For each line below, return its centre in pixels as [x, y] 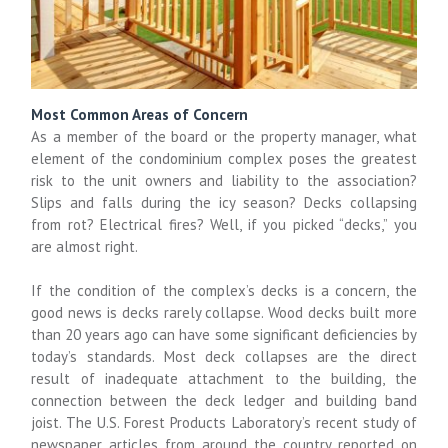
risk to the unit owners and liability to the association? [224, 180]
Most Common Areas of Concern [140, 114]
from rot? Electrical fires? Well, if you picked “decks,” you [224, 224]
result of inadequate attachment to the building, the [224, 379]
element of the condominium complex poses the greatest [224, 158]
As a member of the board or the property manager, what [224, 136]
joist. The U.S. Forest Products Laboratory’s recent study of [224, 423]
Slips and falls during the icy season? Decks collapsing [224, 202]
